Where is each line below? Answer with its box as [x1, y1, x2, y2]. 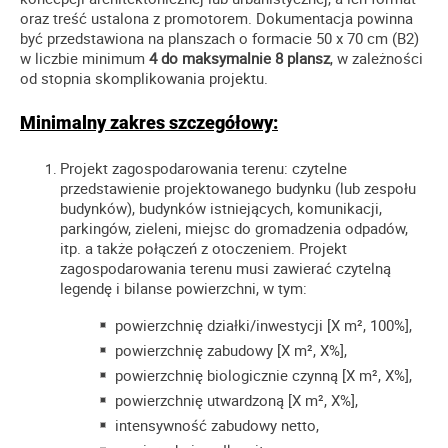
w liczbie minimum [20, 48, 149, 69]
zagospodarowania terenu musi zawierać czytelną [60, 257, 391, 278]
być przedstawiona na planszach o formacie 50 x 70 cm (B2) [20, 28, 419, 49]
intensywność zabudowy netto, [115, 414, 319, 435]
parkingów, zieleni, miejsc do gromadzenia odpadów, [60, 217, 408, 238]
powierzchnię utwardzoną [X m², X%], [115, 389, 358, 410]
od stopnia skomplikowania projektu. [20, 68, 268, 89]
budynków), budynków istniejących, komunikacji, [60, 197, 382, 218]
